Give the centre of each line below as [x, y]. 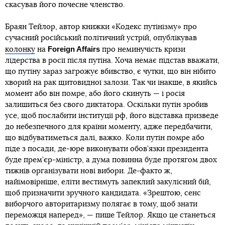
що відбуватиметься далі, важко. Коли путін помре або [105, 138]
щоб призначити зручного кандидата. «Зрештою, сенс [103, 193]
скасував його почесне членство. [65, 5]
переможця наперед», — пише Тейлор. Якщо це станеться [110, 215]
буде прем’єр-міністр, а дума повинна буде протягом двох [111, 160]
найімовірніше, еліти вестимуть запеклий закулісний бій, [108, 182]
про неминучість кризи [143, 49]
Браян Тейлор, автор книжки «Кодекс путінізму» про [101, 27]
